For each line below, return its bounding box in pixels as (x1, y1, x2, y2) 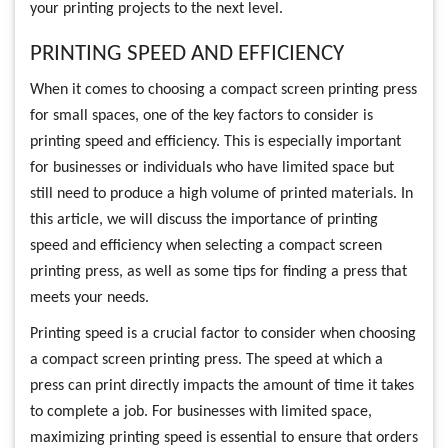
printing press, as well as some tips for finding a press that (30, 264, 407, 280)
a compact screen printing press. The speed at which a (30, 352, 383, 368)
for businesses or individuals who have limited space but (30, 160, 394, 176)
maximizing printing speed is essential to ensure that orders (30, 430, 418, 446)
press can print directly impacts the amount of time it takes (30, 378, 414, 394)
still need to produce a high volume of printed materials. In (30, 186, 413, 202)
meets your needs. (30, 290, 149, 306)
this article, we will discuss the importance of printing (30, 212, 378, 228)
